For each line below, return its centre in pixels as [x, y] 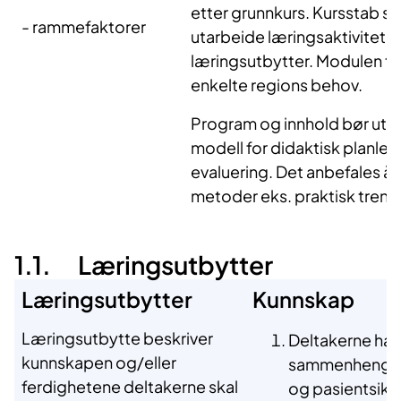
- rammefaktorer [84, 27]
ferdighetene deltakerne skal [130, 387]
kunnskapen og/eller [99, 363]
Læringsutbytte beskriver [117, 338]
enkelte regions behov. [277, 85]
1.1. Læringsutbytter [144, 265]
